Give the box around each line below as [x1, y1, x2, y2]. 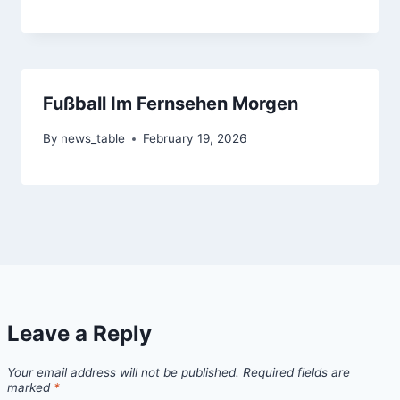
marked [7, 380, 54, 396]
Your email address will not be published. [7, 365, 239, 380]
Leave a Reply [7, 321, 152, 346]
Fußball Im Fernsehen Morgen [43, 93, 298, 115]
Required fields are [243, 365, 350, 380]
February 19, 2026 [143, 131, 247, 146]
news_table [61, 131, 126, 146]
